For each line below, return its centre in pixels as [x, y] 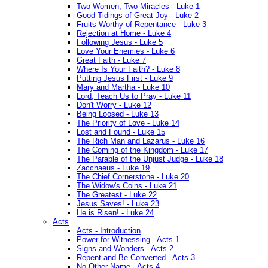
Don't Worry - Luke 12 [114, 105]
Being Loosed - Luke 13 [118, 114]
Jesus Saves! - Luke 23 [118, 204]
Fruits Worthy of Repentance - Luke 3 [141, 25]
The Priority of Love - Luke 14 [128, 123]
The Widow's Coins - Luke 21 [127, 186]
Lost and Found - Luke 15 [121, 132]
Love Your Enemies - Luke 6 [126, 51]
